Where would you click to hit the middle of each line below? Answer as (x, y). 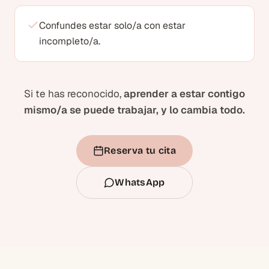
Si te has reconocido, (74, 93)
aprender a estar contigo (184, 93)
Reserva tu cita (140, 150)
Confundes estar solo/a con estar (112, 25)
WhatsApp (140, 182)
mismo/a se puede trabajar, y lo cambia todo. (134, 110)
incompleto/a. (70, 41)
